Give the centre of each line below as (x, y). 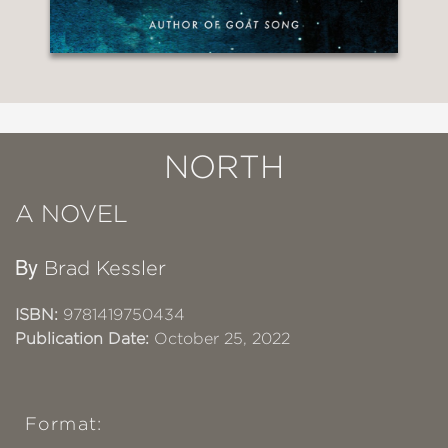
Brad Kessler (105, 267)
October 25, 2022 (219, 338)
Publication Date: (82, 338)
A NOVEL (71, 213)
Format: (63, 423)
